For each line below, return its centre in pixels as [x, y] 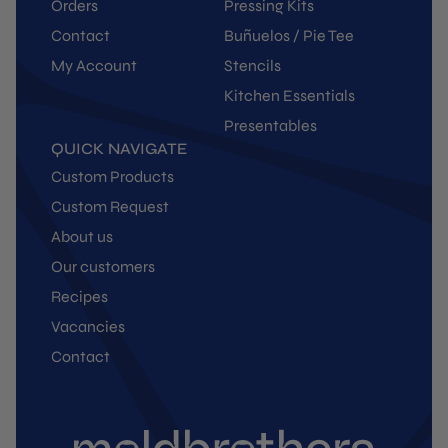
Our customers [103, 266]
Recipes [79, 296]
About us [82, 236]
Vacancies [88, 326]
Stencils [252, 65]
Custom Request [110, 206]
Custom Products [112, 176]
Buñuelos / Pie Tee [289, 35]
